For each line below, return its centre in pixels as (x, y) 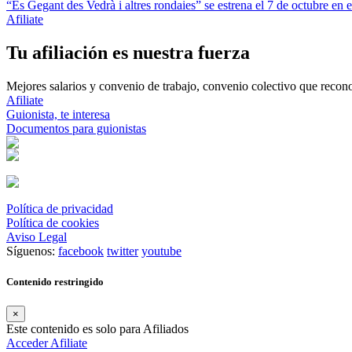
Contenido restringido (55, 281)
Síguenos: (31, 251)
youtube (161, 251)
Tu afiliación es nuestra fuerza (128, 52)
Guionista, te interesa (58, 114)
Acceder (28, 343)
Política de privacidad (60, 208)
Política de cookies (53, 222)
